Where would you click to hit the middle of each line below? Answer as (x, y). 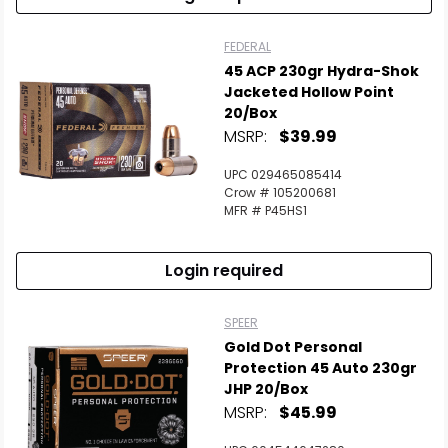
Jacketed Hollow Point (309, 92)
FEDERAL (247, 46)
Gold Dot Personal (293, 347)
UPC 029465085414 (283, 174)
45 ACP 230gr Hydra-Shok (321, 71)
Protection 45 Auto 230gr (320, 368)
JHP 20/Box (266, 389)
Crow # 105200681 (280, 192)
